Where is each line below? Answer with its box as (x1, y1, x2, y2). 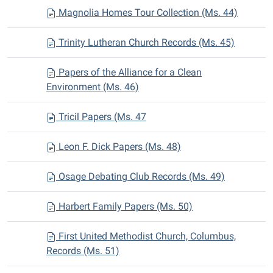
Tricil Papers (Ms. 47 (56, 111, 146, 122)
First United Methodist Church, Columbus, (56, 230, 236, 242)
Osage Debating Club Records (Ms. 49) (56, 171, 225, 182)
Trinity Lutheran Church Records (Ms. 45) (56, 37, 235, 48)
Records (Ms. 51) (46, 245, 119, 257)
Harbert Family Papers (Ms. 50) (56, 200, 193, 212)
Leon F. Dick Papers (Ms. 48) (56, 141, 181, 152)
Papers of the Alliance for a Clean (56, 66, 202, 78)
